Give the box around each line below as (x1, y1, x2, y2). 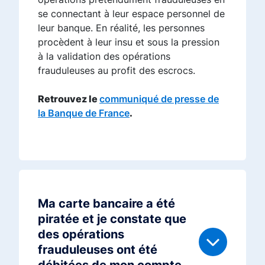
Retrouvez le (38, 92, 99, 105)
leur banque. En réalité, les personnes (38, 21, 205, 34)
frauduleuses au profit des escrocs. (38, 64, 195, 76)
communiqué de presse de (99, 92, 219, 105)
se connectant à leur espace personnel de (38, 7, 225, 20)
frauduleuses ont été (38, 242, 157, 257)
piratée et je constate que (38, 211, 186, 226)
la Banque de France (38, 106, 130, 119)
